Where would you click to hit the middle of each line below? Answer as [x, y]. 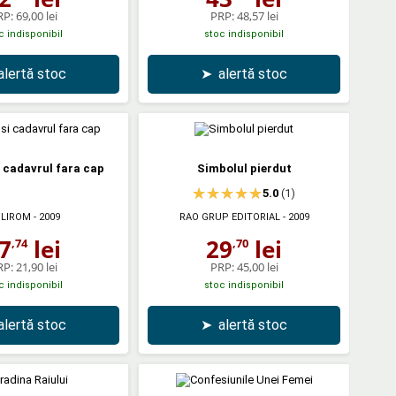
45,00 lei [257, 267]
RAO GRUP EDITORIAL [229, 217]
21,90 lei [36, 267]
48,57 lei [257, 15]
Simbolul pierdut [244, 168]
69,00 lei [36, 15]
